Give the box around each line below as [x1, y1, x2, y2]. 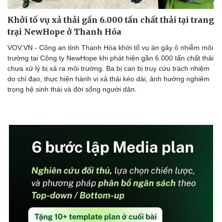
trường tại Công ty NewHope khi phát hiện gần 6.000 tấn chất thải [7, 54, 214, 62]
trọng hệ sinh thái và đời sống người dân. [7, 85, 137, 93]
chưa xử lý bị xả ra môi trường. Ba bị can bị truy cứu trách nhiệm [7, 64, 210, 72]
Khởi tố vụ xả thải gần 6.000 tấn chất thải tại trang [7, 14, 214, 25]
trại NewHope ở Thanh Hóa [7, 26, 121, 37]
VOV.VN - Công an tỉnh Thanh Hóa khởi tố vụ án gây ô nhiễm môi [7, 43, 213, 52]
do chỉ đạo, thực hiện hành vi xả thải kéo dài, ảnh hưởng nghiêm [7, 74, 210, 83]
